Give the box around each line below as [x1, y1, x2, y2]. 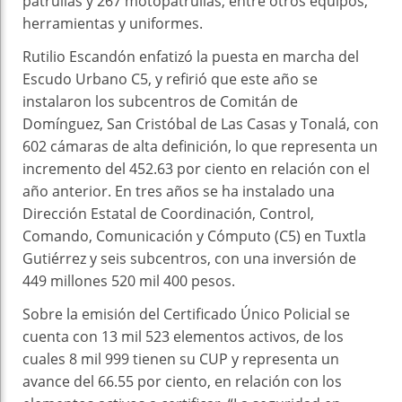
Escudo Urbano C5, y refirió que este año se [22, 68, 318, 89]
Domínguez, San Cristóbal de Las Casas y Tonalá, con [22, 113, 379, 134]
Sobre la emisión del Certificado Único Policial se [22, 303, 350, 324]
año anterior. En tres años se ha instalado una [22, 180, 335, 201]
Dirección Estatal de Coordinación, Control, [22, 203, 314, 223]
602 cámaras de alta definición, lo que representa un [22, 135, 378, 156]
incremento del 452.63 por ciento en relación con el [22, 158, 370, 179]
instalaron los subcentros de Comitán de [22, 91, 298, 111]
